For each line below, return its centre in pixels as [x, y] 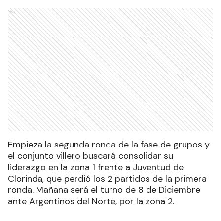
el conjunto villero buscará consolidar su [91, 156]
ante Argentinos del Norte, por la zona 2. [91, 201]
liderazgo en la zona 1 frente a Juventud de [96, 167]
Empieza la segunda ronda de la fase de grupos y [109, 144]
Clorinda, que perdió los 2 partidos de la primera [107, 178]
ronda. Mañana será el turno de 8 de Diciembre [104, 190]
